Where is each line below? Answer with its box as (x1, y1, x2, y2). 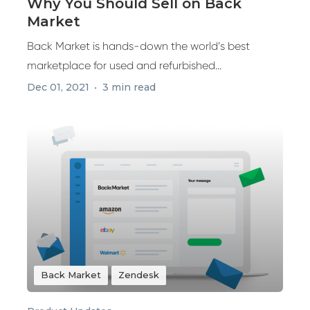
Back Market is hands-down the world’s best (27, 39, 250, 53)
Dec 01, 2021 (27, 81, 89, 93)
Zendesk (118, 269, 159, 280)
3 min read (102, 81, 156, 93)
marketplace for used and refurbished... (27, 59, 221, 72)
